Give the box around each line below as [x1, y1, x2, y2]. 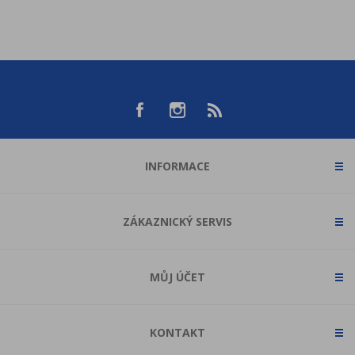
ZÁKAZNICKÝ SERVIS [123, 214, 232, 230]
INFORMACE [145, 158, 210, 174]
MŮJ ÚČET [150, 269, 205, 285]
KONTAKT [150, 325, 205, 341]
